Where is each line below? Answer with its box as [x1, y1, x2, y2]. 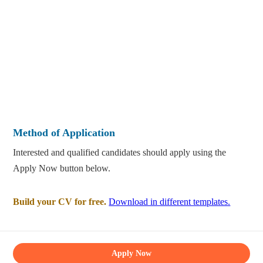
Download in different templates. [109, 197, 231, 207]
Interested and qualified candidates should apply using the [13, 147, 227, 158]
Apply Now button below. [13, 163, 111, 174]
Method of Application [13, 127, 116, 139]
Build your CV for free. [13, 197, 107, 207]
